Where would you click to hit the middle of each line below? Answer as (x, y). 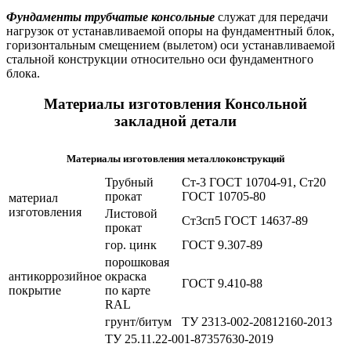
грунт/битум (138, 322)
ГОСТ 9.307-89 (222, 245)
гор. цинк (131, 245)
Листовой (131, 214)
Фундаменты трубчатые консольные (110, 16)
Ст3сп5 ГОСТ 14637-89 (245, 221)
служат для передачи (271, 16)
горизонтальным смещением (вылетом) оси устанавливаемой (171, 45)
